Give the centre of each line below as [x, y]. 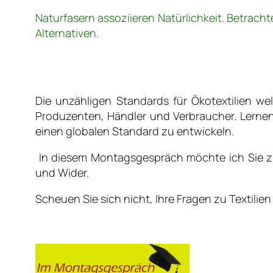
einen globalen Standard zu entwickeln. [135, 131]
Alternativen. [67, 33]
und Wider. [62, 173]
